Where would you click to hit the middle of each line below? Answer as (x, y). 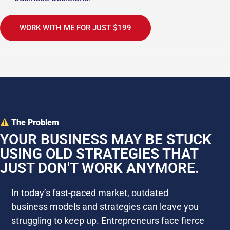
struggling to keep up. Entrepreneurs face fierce (108, 221)
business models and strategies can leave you (105, 207)
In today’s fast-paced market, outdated (90, 193)
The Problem (34, 123)
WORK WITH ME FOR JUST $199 (75, 27)
